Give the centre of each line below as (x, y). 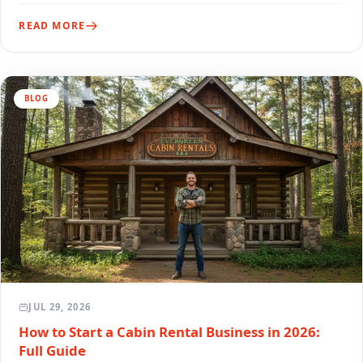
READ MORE (52, 25)
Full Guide (53, 350)
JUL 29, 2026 (60, 307)
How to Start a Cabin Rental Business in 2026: (170, 331)
